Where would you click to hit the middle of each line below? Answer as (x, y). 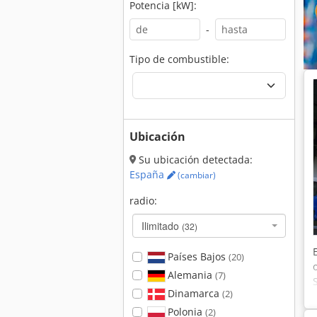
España (148, 174)
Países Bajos (196, 257)
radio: (143, 201)
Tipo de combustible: (179, 59)
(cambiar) (196, 175)
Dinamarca (193, 293)
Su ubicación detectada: (194, 160)
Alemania (190, 275)
